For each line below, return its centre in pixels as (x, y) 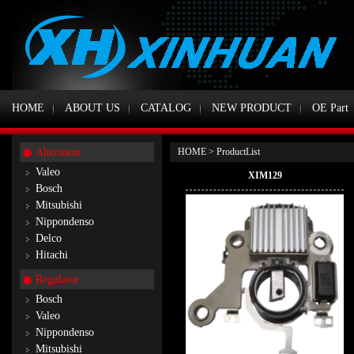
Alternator (58, 152)
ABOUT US (92, 108)
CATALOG (166, 108)
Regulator (57, 279)
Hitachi (52, 255)
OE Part (330, 108)
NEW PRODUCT (252, 108)
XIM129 (265, 175)
